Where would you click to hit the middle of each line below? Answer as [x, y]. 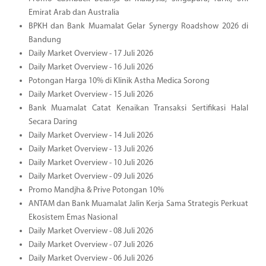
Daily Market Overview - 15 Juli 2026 [91, 95]
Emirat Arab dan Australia [74, 13]
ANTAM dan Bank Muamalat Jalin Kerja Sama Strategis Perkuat [138, 204]
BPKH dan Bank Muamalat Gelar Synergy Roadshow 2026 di [138, 27]
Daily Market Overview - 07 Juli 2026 [91, 245]
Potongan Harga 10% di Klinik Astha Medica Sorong [119, 81]
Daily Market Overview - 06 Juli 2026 [91, 259]
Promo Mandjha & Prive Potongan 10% [96, 191]
